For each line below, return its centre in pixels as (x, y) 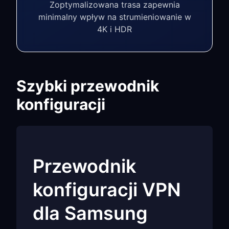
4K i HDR (114, 29)
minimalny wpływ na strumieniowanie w (114, 17)
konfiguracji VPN (107, 190)
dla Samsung (90, 213)
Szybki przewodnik (88, 86)
